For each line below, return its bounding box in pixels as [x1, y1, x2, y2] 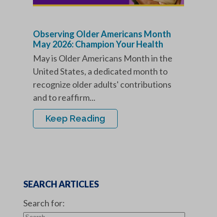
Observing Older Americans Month [33, 29, 171, 40]
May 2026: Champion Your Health [33, 39, 165, 50]
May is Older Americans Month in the [33, 53, 172, 64]
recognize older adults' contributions [33, 79, 171, 90]
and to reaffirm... [33, 92, 95, 103]
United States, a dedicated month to [33, 66, 168, 77]
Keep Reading [46, 113, 105, 124]
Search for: [23, 198, 65, 209]
